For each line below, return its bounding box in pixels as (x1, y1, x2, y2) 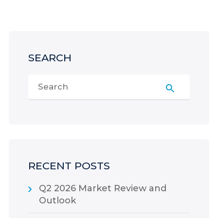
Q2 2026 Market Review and (38, 182, 166, 194)
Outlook (38, 195, 76, 206)
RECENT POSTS (28, 159, 110, 172)
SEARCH (28, 51, 72, 64)
